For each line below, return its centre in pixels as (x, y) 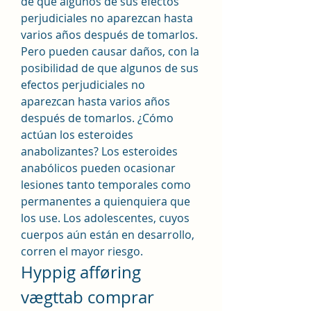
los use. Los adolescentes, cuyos (105, 218)
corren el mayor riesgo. (83, 251)
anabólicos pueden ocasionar (98, 168)
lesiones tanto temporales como (106, 184)
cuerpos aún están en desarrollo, (108, 234)
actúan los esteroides (77, 134)
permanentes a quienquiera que (106, 201)
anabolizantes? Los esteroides (99, 151)
